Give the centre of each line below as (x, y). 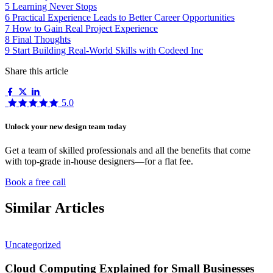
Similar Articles (55, 208)
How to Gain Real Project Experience (85, 28)
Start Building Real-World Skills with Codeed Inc (108, 50)
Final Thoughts (41, 39)
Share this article (37, 71)
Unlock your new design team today (66, 126)
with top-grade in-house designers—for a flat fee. (99, 161)
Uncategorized (33, 244)
